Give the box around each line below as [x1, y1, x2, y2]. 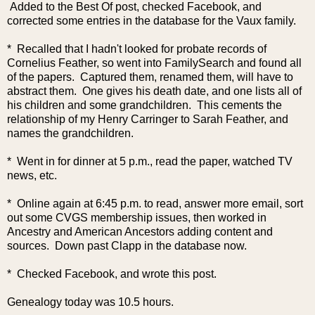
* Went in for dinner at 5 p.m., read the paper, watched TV [7, 155, 292, 168]
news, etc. [7, 169, 57, 182]
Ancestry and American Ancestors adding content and [7, 226, 273, 238]
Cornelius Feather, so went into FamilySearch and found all [7, 57, 302, 70]
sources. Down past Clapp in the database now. [7, 240, 247, 252]
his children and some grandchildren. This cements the [7, 99, 282, 112]
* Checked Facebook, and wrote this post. [7, 268, 217, 281]
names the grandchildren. [7, 127, 139, 140]
